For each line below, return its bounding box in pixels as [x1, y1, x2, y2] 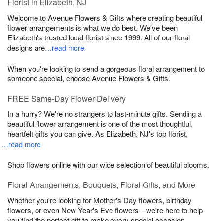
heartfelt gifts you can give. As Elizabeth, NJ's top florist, [7, 128, 190, 139]
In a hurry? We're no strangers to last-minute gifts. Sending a [7, 108, 202, 119]
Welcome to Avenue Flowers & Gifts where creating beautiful [7, 12, 202, 23]
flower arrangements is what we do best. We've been [7, 22, 178, 33]
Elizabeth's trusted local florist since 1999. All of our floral [7, 32, 190, 42]
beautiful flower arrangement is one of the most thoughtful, [7, 118, 193, 129]
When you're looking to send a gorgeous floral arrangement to [7, 63, 205, 74]
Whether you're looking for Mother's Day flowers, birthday [7, 194, 192, 205]
